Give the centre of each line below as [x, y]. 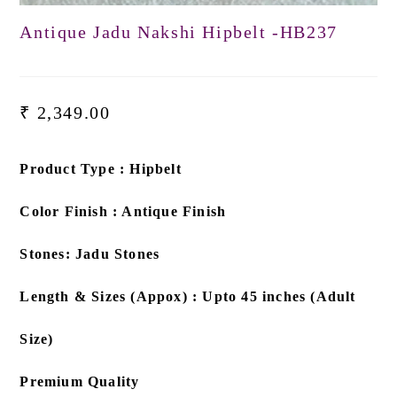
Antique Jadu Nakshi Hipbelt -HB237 [179, 32]
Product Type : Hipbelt [101, 169]
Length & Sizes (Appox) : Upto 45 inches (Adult [188, 297]
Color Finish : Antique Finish [123, 212]
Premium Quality [80, 382]
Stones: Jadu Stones [90, 254]
